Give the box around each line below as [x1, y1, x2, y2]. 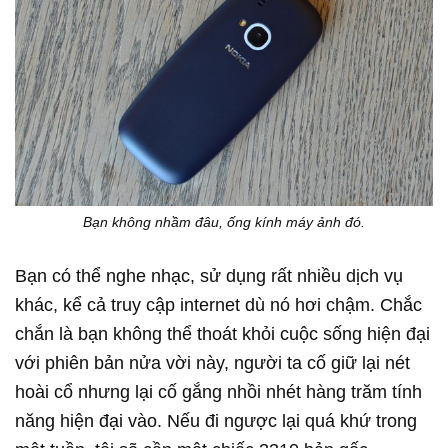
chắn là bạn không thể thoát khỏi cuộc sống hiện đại [15, 323, 430, 344]
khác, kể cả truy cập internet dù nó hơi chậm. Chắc [15, 294, 422, 315]
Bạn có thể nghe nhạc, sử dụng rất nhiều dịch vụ [15, 265, 403, 286]
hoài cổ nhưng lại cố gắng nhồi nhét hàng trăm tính [15, 381, 422, 402]
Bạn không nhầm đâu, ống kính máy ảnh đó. [83, 213, 365, 230]
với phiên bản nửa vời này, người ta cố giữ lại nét [15, 352, 410, 373]
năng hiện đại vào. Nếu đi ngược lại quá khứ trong [15, 410, 417, 431]
